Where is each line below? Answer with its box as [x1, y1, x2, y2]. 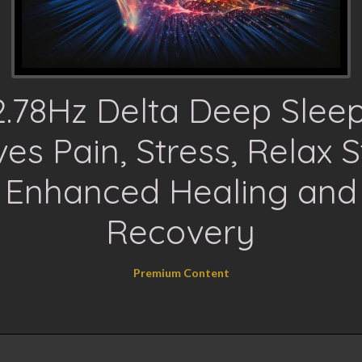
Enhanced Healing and [4, 170, 357, 213]
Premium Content [133, 266, 229, 280]
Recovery [106, 210, 256, 253]
